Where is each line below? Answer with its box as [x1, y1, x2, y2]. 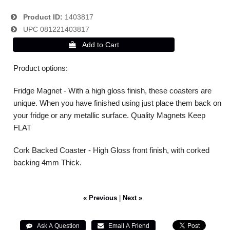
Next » [123, 194, 143, 202]
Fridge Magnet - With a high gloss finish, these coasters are [13, 86, 212, 95]
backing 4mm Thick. [13, 158, 84, 167]
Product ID [17, 12, 60, 21]
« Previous [83, 194, 118, 202]
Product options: [13, 63, 70, 72]
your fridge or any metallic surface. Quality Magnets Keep [13, 110, 205, 120]
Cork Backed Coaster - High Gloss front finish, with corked [13, 145, 209, 155]
